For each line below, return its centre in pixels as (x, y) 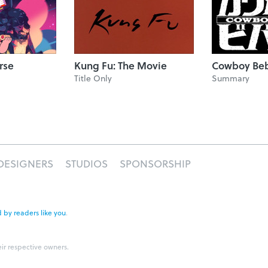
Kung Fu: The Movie (121, 66)
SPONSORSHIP (155, 164)
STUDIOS (86, 164)
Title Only (93, 78)
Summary (231, 78)
